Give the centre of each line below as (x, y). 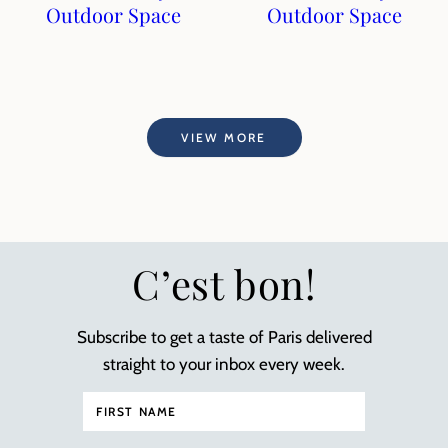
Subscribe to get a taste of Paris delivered (224, 337)
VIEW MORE (224, 137)
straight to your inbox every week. (224, 364)
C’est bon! (224, 283)
